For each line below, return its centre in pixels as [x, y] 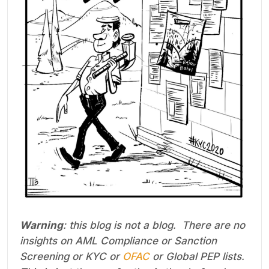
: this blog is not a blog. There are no [154, 225]
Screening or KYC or [71, 257]
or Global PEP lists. [197, 257]
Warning [41, 225]
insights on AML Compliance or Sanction [118, 241]
